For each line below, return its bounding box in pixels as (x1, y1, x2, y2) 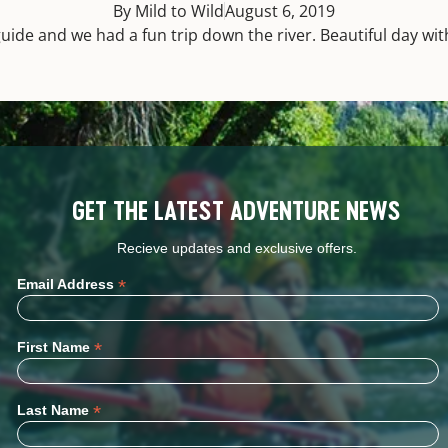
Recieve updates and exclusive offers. (116, 240, 357, 257)
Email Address (17, 275, 118, 292)
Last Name (17, 402, 93, 419)
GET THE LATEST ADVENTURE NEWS (72, 195, 402, 226)
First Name (17, 338, 94, 355)
